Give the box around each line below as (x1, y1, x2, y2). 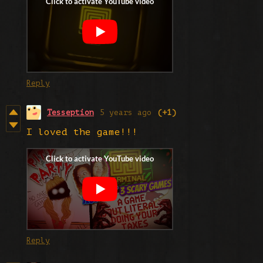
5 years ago (100, 107, 151, 117)
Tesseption (47, 107, 94, 117)
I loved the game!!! (26, 126, 144, 137)
